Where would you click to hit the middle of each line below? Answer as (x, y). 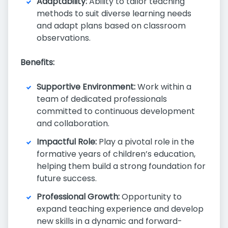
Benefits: (37, 62)
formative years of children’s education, (116, 154)
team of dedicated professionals (102, 99)
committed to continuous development (116, 111)
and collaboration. (73, 123)
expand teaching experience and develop (120, 209)
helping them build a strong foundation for (121, 166)
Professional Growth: (78, 197)
